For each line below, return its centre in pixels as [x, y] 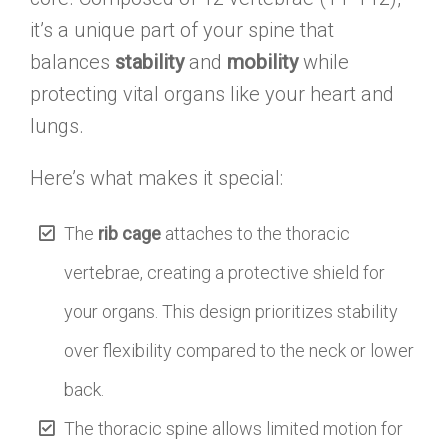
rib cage [130, 233]
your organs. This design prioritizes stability [231, 311]
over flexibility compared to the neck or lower [239, 350]
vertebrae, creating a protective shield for [225, 272]
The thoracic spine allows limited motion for [234, 428]
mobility [262, 61]
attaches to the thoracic [256, 233]
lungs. [57, 125]
